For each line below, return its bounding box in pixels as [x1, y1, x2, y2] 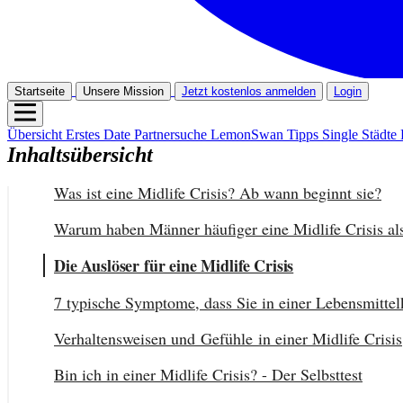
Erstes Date [66, 126, 134, 142]
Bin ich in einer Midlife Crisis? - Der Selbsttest [54, 363, 363, 385]
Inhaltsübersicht [7, 142, 153, 166]
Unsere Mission [83, 84, 164, 98]
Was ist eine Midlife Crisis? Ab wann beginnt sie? [54, 181, 381, 203]
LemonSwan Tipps [210, 126, 322, 142]
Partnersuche [134, 126, 210, 142]
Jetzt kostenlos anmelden [182, 84, 316, 98]
